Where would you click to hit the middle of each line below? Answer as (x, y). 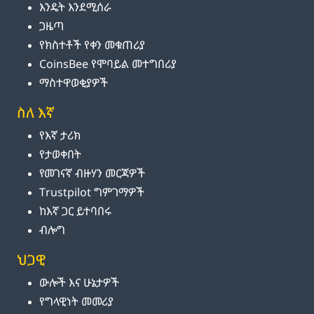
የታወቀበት (60, 155)
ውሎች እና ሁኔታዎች (79, 283)
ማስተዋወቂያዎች (74, 83)
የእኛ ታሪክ (60, 136)
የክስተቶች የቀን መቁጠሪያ (92, 45)
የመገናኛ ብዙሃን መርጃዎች (92, 173)
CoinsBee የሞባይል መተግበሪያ (108, 64)
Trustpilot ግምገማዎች (92, 192)
